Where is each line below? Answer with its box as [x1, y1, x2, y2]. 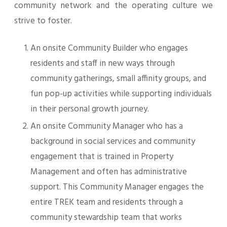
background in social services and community [30, 135, 195, 148]
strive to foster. [14, 14, 72, 28]
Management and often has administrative [30, 165, 187, 179]
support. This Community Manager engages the [30, 180, 204, 194]
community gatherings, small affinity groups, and [30, 72, 206, 86]
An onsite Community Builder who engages [30, 42, 188, 55]
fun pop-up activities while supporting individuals [30, 87, 212, 101]
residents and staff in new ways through [30, 57, 175, 70]
